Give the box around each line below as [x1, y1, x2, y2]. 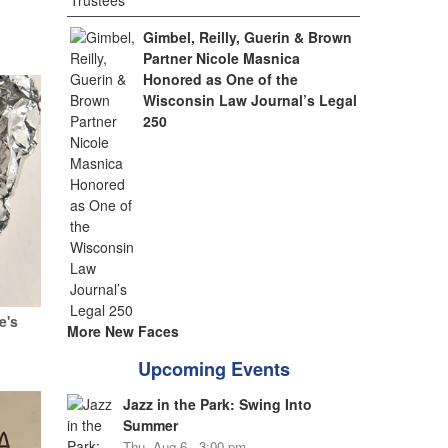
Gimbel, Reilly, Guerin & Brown [143, 27, 353, 47]
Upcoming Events [137, 356, 290, 382]
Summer [122, 415, 178, 435]
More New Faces [66, 321, 179, 341]
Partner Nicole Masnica [143, 48, 301, 68]
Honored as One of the [143, 69, 299, 89]
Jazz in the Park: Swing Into [122, 394, 312, 414]
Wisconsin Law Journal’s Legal [143, 90, 358, 110]
